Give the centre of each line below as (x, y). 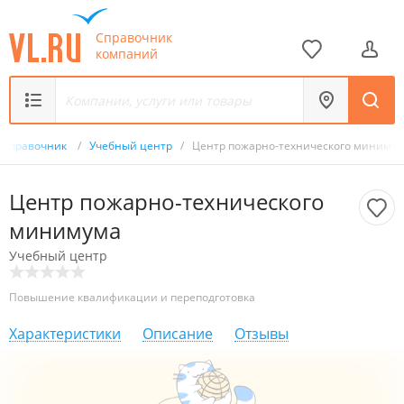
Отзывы (262, 334)
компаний (127, 53)
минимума (65, 230)
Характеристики (65, 334)
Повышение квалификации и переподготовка (132, 297)
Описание (178, 334)
